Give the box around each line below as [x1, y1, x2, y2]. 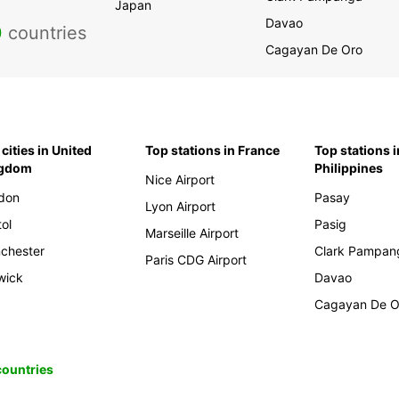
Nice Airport [145, 172, 216, 188]
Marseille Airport [145, 225, 240, 241]
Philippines [314, 160, 384, 176]
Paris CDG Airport [145, 252, 248, 268]
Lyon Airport [145, 199, 216, 215]
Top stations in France [145, 142, 281, 159]
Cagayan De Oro [265, 42, 362, 58]
